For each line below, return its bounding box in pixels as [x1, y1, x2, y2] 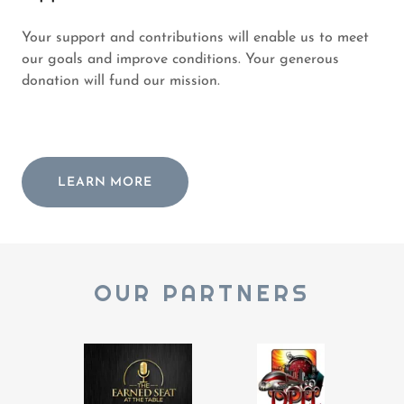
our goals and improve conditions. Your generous [22, 52, 339, 67]
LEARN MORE [58, 175, 152, 189]
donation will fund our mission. [22, 74, 225, 88]
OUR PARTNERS [94, 279, 310, 308]
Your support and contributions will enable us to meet [22, 31, 369, 45]
